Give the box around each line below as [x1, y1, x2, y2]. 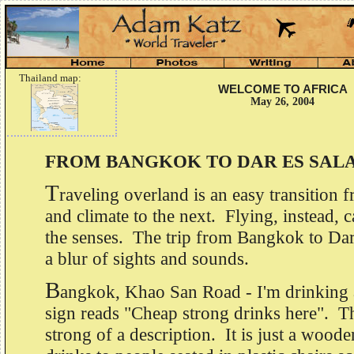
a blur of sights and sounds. [45, 249, 249, 269]
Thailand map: [19, 72, 81, 84]
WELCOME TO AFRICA [217, 82, 348, 96]
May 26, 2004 [250, 96, 314, 107]
